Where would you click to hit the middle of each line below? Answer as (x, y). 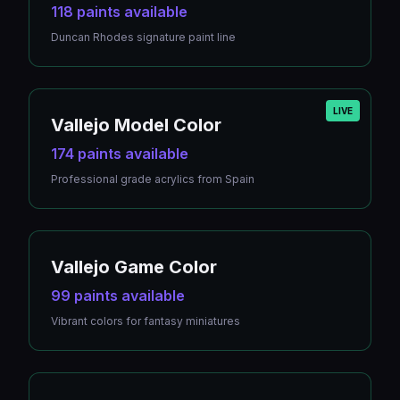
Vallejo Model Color (136, 125)
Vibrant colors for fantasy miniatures (146, 321)
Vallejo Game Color (134, 267)
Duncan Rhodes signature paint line (143, 37)
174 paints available (120, 154)
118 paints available (119, 12)
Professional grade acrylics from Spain (153, 179)
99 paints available (118, 296)
